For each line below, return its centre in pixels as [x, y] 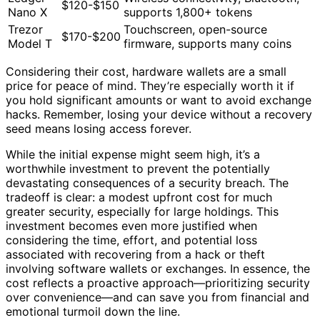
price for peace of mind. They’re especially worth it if [150, 86]
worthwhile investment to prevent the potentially [138, 169]
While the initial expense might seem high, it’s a [133, 155]
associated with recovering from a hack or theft [135, 255]
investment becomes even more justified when [131, 226]
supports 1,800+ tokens [188, 12]
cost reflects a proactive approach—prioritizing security [158, 283]
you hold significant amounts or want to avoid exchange [159, 100]
